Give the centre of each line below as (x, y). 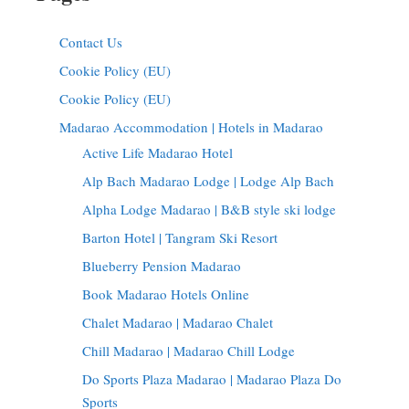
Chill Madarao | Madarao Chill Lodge (189, 350)
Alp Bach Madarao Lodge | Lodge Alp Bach (208, 180)
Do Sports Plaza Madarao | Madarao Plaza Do (212, 378)
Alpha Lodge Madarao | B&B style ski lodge (209, 209)
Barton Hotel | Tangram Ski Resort (180, 237)
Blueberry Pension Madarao (162, 265)
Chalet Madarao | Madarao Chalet (178, 322)
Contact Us (91, 42)
